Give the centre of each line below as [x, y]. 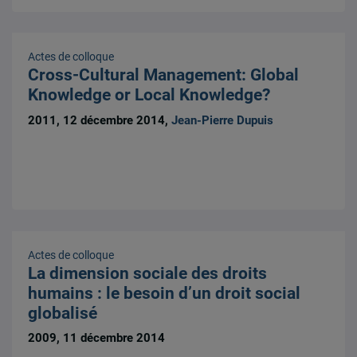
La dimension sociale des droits [148, 273]
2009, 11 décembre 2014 [97, 338]
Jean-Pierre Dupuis [223, 120]
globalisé [63, 313]
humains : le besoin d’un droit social [165, 293]
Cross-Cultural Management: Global [164, 75]
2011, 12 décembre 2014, [100, 120]
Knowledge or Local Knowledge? [149, 95]
